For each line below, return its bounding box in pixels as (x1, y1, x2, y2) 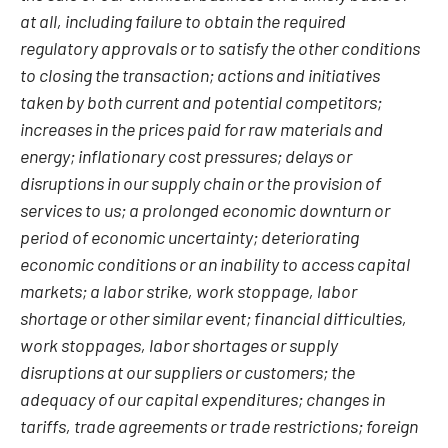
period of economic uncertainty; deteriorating (20, 224, 359, 248)
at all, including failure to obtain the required (20, 8, 346, 32)
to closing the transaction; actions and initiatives (20, 62, 380, 86)
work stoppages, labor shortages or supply (20, 332, 338, 356)
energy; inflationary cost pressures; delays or (20, 143, 352, 167)
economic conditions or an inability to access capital (20, 251, 410, 275)
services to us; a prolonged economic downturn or (20, 197, 390, 221)
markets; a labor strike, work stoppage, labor (20, 278, 357, 302)
